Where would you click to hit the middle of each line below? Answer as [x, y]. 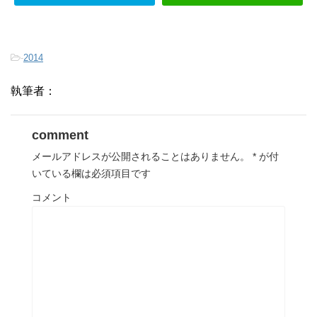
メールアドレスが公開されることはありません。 [141, 157]
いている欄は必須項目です [91, 174]
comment [60, 136]
